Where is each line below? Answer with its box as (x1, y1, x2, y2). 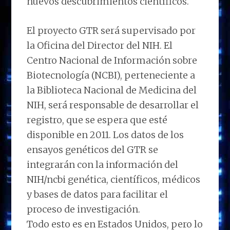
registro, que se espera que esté (27, 114, 168, 126)
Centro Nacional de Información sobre (27, 54, 198, 67)
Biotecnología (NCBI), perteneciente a (27, 69, 196, 82)
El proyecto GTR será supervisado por (27, 25, 196, 37)
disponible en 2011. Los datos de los (27, 129, 184, 141)
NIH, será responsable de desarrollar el (27, 99, 199, 111)
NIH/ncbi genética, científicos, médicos (27, 174, 201, 186)
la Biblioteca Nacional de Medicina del (27, 84, 197, 97)
